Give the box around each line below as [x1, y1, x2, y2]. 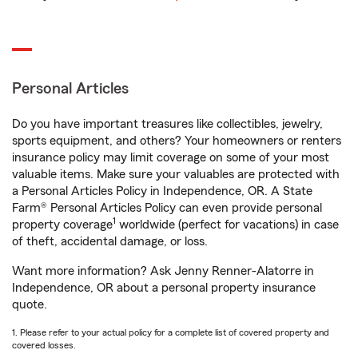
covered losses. [12, 340, 76, 350]
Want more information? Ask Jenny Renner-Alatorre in [12, 265, 314, 277]
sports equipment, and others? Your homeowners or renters [12, 134, 341, 147]
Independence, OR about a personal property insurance [12, 281, 316, 294]
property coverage [12, 218, 113, 231]
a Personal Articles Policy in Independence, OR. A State [12, 185, 312, 197]
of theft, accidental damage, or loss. [12, 235, 208, 248]
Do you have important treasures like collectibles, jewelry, [12, 117, 323, 130]
